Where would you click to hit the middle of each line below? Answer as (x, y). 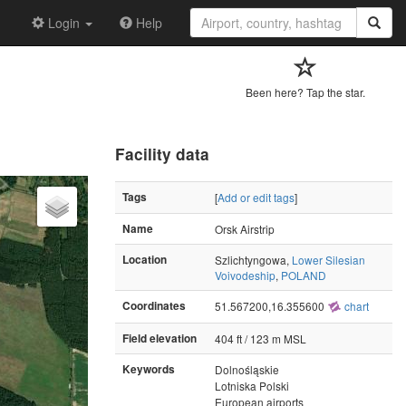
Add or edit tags (256, 197)
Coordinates (154, 305)
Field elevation (159, 338)
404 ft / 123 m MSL (261, 338)
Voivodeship (245, 275)
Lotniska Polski (252, 385)
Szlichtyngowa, (253, 259)
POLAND (304, 275)
